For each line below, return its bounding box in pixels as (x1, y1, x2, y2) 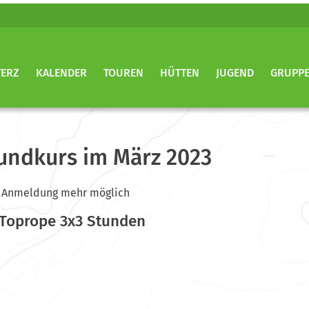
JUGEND (216, 66, 254, 79)
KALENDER (36, 66, 87, 79)
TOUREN (103, 66, 143, 79)
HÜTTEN (160, 66, 199, 79)
